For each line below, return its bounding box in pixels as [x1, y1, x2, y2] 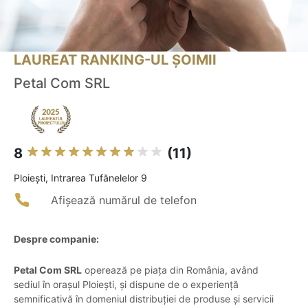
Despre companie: [14, 233, 99, 245]
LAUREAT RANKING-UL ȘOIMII [14, 52, 217, 69]
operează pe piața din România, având [82, 264, 258, 276]
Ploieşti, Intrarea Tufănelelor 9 [14, 172, 147, 184]
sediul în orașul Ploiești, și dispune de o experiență [14, 278, 239, 291]
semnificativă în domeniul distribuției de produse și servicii [14, 293, 274, 305]
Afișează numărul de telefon [51, 193, 197, 208]
